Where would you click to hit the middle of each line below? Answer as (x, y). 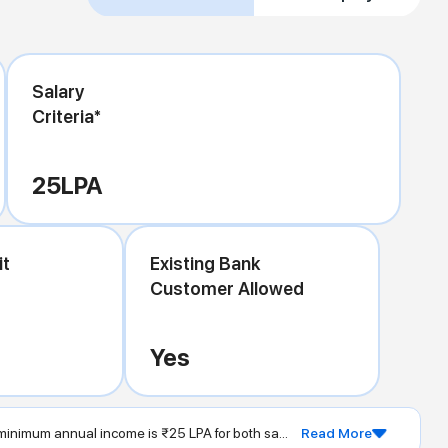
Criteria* (66, 116)
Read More (337, 433)
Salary (57, 91)
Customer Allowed (226, 288)
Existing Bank (204, 263)
